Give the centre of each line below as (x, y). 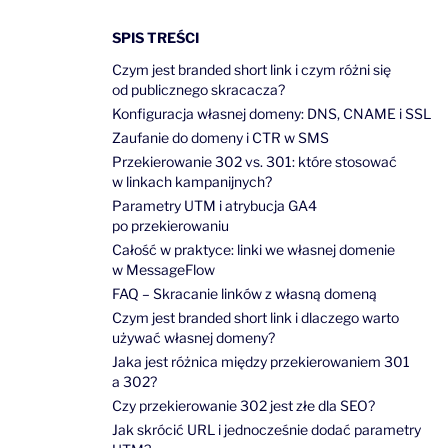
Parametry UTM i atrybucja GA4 (214, 205)
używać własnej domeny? (193, 337)
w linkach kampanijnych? (192, 181)
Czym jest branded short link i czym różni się (251, 69)
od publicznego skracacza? (198, 89)
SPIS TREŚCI (155, 37)
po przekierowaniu (170, 225)
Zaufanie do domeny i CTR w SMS (220, 137)
